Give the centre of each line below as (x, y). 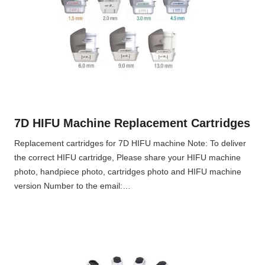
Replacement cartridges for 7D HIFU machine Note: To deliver (130, 143)
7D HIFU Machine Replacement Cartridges (132, 123)
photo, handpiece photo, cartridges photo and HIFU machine (128, 172)
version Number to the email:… (72, 186)
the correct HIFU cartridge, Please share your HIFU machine (127, 158)
